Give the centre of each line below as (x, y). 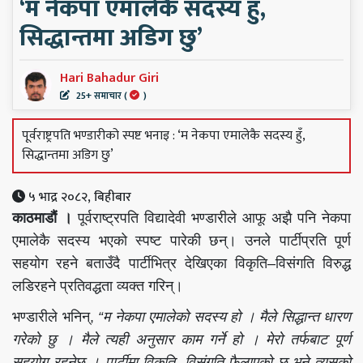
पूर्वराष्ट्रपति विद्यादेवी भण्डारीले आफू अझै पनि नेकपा (211, 218)
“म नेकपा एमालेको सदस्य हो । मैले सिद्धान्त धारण (224, 316)
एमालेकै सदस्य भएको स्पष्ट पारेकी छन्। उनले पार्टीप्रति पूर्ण (181, 240)
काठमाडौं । (42, 218)
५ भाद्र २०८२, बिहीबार (78, 197)
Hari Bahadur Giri (109, 78)
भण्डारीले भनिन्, (55, 316)
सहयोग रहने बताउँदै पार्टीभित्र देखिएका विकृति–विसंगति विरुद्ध (181, 263)
